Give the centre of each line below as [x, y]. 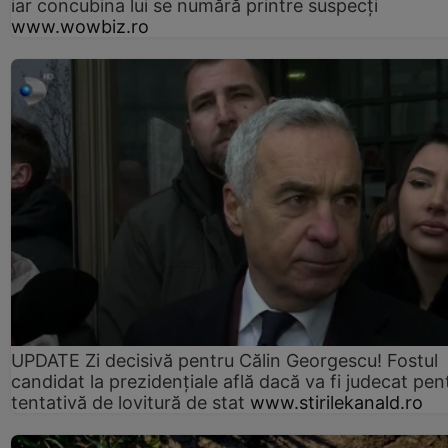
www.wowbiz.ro [80, 26]
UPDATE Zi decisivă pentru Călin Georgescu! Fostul [224, 360]
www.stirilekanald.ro [336, 402]
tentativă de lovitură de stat [128, 402]
